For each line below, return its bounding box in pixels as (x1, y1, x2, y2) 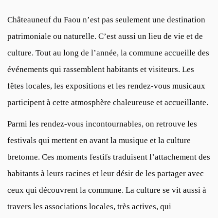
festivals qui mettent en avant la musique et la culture (7, 135, 191, 145)
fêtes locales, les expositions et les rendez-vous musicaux (7, 81, 205, 91)
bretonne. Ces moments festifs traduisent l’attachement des (7, 152, 210, 162)
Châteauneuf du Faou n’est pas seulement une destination (7, 15, 205, 24)
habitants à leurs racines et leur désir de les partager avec (7, 168, 204, 178)
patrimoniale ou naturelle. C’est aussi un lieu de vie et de (7, 31, 203, 41)
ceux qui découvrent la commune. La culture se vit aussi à (7, 185, 206, 195)
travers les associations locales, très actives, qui (7, 201, 171, 211)
